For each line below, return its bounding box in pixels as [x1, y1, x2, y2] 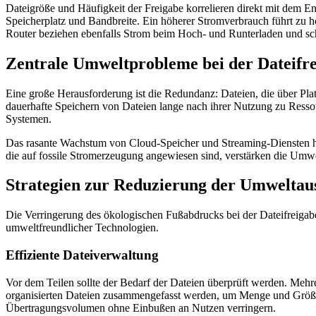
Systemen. [6, 112, 51, 125]
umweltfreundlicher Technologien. [6, 221, 159, 234]
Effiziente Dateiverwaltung [6, 248, 159, 263]
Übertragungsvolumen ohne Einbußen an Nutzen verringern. [6, 301, 276, 314]
